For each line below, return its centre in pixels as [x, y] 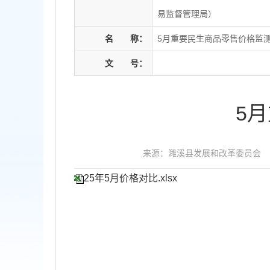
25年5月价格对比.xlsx [130, 178]
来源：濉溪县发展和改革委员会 [202, 153]
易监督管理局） [187, 14]
